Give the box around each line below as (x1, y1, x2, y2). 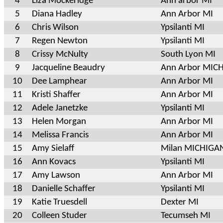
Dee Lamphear (32, 76, 87, 86)
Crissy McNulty (32, 49, 88, 59)
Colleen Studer (32, 211, 87, 221)
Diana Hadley (32, 9, 82, 19)
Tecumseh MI (161, 211, 211, 221)
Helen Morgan (32, 116, 86, 126)
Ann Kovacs (32, 157, 76, 167)
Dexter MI (161, 197, 199, 207)
